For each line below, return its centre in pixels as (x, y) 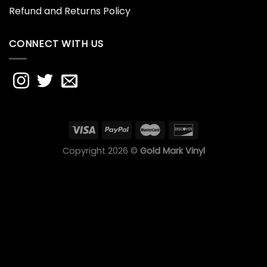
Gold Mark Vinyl (172, 150)
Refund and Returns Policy (70, 11)
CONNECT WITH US (56, 44)
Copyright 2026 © (101, 150)
